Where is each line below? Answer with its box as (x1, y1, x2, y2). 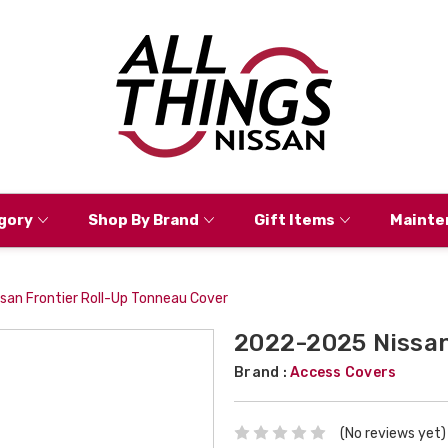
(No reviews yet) (339, 424, 446, 442)
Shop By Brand (87, 210, 199, 229)
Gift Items (253, 210, 335, 229)
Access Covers (290, 364, 397, 381)
